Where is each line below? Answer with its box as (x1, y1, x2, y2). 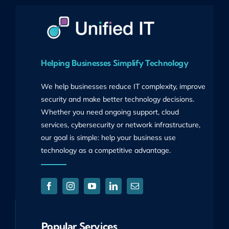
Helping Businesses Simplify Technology (40, 58, 189, 68)
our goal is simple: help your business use (40, 133, 176, 143)
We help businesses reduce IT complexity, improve (40, 82, 205, 91)
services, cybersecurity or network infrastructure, (40, 120, 200, 130)
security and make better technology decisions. (40, 95, 194, 104)
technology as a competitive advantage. (40, 146, 171, 155)
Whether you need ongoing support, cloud (40, 107, 179, 117)
